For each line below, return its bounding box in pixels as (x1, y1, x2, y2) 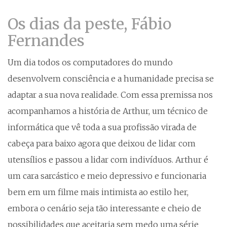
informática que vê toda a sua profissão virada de (8, 122, 197, 132)
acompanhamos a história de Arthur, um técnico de (8, 105, 208, 116)
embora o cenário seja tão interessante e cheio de (8, 203, 201, 213)
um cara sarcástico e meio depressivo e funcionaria (8, 170, 206, 181)
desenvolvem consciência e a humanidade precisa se (8, 73, 214, 84)
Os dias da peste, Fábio (8, 14, 171, 33)
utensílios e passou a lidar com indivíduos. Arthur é (8, 154, 208, 165)
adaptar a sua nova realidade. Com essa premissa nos (8, 89, 213, 100)
